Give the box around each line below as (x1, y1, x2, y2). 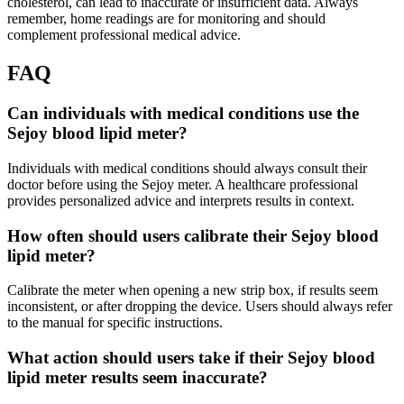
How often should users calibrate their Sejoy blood (7, 225, 379, 245)
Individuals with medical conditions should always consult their (7, 160, 367, 176)
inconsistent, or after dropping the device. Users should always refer (7, 298, 392, 315)
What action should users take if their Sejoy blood (7, 348, 375, 368)
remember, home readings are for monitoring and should (7, 11, 326, 27)
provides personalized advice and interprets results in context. (7, 192, 354, 208)
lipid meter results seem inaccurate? (7, 368, 268, 388)
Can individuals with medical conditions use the (7, 104, 359, 124)
